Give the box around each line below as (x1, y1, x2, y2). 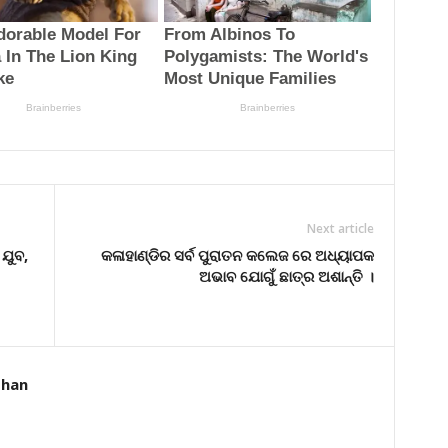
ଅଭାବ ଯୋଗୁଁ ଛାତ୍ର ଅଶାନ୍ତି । (198, 265, 374, 286)
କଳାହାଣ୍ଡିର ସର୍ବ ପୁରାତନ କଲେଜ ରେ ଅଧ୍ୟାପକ (100, 244, 374, 265)
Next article (306, 219, 374, 237)
